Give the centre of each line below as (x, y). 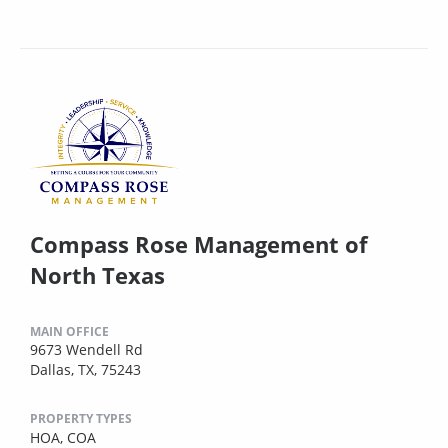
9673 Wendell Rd (86, 349)
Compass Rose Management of (199, 243)
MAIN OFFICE (69, 331)
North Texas (97, 274)
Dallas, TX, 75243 (85, 369)
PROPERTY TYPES (81, 418)
